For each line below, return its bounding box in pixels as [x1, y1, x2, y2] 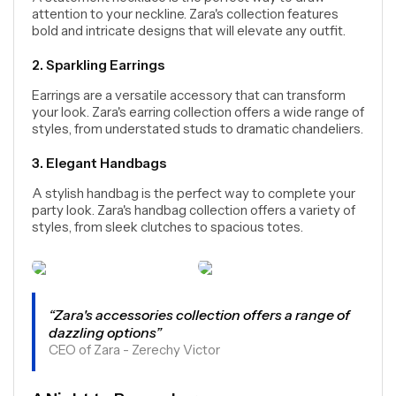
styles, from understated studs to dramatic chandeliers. [32, 120, 363, 137]
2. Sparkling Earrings [32, 57, 164, 73]
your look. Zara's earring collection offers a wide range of [32, 103, 364, 120]
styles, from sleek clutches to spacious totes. [32, 218, 303, 235]
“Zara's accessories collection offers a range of [49, 306, 350, 324]
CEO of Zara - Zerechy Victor [49, 341, 220, 358]
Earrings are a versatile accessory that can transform [32, 87, 346, 103]
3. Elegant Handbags [32, 155, 166, 171]
